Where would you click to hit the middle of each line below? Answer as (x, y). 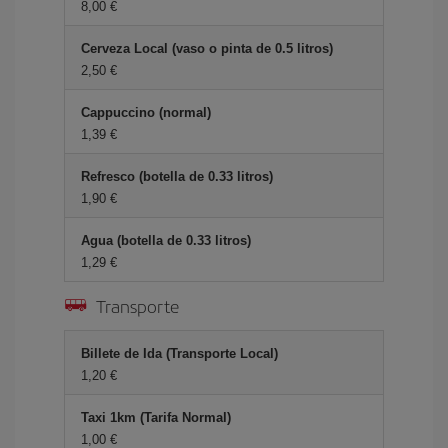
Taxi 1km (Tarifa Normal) (156, 417)
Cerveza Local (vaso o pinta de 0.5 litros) (207, 48)
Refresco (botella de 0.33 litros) (177, 176)
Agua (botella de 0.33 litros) (166, 240)
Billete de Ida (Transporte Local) (179, 353)
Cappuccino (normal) (146, 112)
